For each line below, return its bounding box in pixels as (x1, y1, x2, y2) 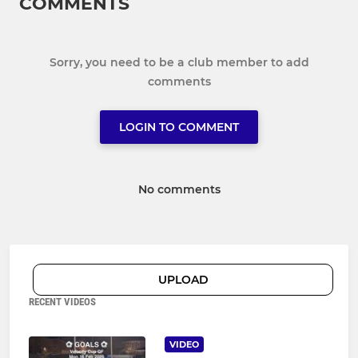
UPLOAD (157, 272, 209, 288)
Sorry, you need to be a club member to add (49, 55, 309, 70)
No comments (137, 182, 221, 197)
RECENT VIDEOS (29, 296, 96, 308)
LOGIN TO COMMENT (119, 120, 239, 135)
